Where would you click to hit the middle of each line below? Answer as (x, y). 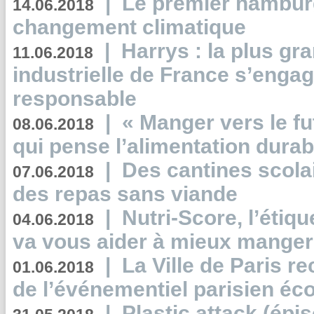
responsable (75, 98)
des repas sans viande (125, 194)
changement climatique (129, 27)
